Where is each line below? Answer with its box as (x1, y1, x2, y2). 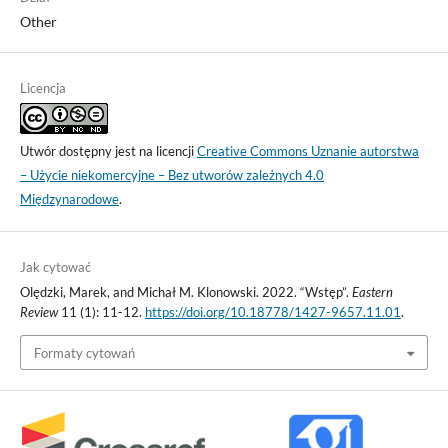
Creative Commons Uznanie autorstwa (196, 143, 419, 160)
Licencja (19, 80, 66, 97)
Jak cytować (19, 259, 91, 276)
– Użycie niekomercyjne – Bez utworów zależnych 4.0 (19, 167, 324, 184)
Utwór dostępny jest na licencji (19, 143, 197, 160)
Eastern (351, 284, 393, 301)
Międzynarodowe (19, 191, 119, 208)
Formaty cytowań (33, 344, 135, 361)
